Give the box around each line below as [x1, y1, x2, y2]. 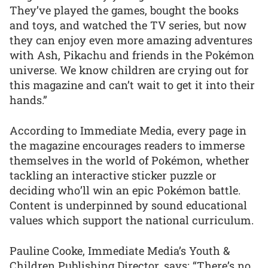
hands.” [10, 93, 47, 108]
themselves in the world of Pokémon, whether [10, 153, 249, 167]
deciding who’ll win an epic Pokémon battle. [10, 182, 240, 197]
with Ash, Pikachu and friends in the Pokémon [10, 48, 254, 63]
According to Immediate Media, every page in [10, 123, 246, 138]
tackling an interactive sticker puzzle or [10, 167, 217, 182]
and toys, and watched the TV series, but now [10, 18, 246, 33]
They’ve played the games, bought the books [10, 3, 239, 18]
